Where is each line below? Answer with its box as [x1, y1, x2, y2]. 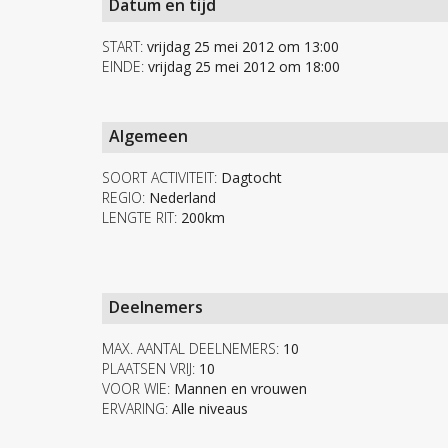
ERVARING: [102, 399, 168, 419]
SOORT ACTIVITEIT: [102, 168, 217, 188]
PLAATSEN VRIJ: [102, 359, 195, 379]
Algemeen [109, 125, 188, 148]
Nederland [145, 188, 216, 208]
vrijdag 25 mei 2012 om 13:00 [143, 37, 339, 57]
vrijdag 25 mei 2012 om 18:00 [144, 57, 340, 77]
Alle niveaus [168, 399, 248, 419]
